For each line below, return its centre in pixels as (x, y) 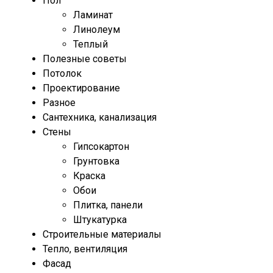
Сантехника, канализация (100, 118)
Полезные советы (85, 59)
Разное (59, 103)
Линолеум (97, 30)
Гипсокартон (101, 147)
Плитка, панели (108, 205)
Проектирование (81, 88)
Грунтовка (96, 161)
